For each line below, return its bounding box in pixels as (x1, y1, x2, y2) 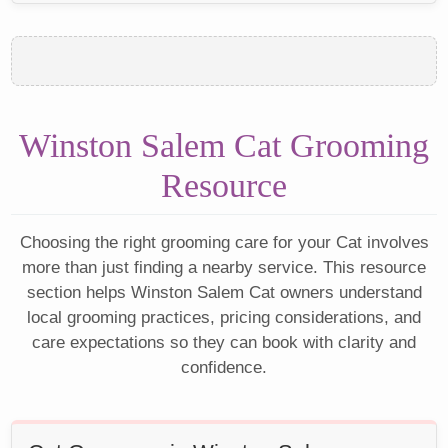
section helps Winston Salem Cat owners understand (26, 283, 422, 303)
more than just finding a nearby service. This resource (22, 258, 426, 278)
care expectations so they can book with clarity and (32, 333, 416, 353)
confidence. (181, 358, 267, 378)
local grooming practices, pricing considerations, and (27, 308, 421, 328)
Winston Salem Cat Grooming (19, 127, 429, 165)
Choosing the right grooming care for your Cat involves (19, 233, 429, 253)
